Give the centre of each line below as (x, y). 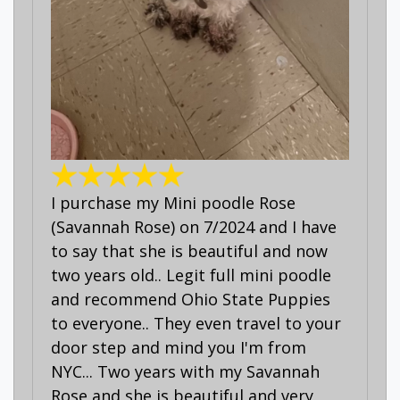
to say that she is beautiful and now (189, 251)
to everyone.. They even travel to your (196, 324)
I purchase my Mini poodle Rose (173, 203)
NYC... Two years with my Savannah (185, 372)
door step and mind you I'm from (179, 348)
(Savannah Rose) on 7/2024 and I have (194, 227)
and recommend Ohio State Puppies (191, 300)
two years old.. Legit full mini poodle (191, 275)
